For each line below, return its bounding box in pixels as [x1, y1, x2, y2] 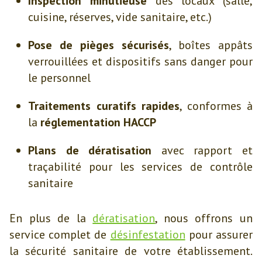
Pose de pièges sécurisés [28, 37, 169, 53]
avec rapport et [151, 143, 253, 158]
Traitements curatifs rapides [28, 98, 180, 113]
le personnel [28, 70, 91, 85]
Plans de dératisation [28, 143, 152, 158]
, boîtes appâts [169, 37, 253, 53]
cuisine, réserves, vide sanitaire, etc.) [28, 9, 212, 25]
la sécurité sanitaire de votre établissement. [9, 243, 253, 258]
